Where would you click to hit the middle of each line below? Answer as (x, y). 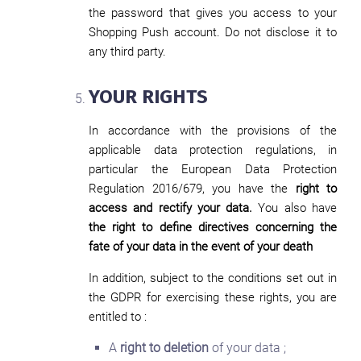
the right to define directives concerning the (213, 227)
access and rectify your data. (171, 208)
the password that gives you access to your (213, 13)
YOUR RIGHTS (148, 97)
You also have (295, 208)
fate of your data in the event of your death (201, 247)
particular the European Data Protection (213, 169)
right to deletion (164, 348)
